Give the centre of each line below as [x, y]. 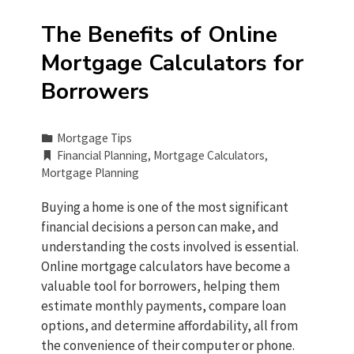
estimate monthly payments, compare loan [164, 306]
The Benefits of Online [160, 35]
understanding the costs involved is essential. [170, 247]
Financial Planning [103, 155]
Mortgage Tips [95, 138]
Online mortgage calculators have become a [166, 266]
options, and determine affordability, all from [170, 326]
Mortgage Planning [90, 173]
